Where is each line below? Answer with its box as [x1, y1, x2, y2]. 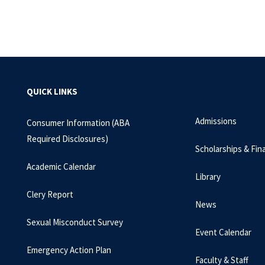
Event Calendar [195, 227, 252, 238]
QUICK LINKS [27, 86, 77, 97]
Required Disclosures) [27, 133, 108, 144]
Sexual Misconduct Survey [27, 216, 123, 228]
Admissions [195, 115, 237, 127]
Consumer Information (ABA [27, 117, 130, 128]
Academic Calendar [27, 161, 96, 172]
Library [195, 171, 221, 182]
